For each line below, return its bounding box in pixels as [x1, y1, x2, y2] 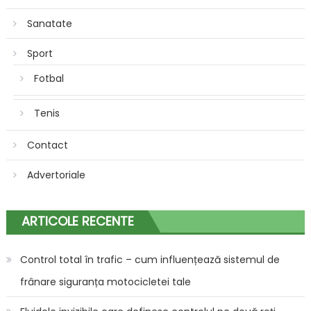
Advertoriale [26, 167, 85, 182]
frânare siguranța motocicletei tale [19, 274, 191, 289]
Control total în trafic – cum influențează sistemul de [19, 252, 280, 267]
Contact [26, 137, 68, 152]
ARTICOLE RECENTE [21, 212, 134, 230]
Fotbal [33, 71, 64, 85]
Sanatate [26, 16, 72, 31]
